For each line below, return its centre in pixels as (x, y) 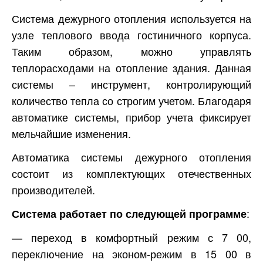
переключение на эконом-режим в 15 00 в (131, 254)
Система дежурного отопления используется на (131, 18)
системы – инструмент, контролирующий (131, 84)
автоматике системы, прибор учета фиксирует (131, 117)
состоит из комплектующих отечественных (131, 173)
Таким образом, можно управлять (131, 51)
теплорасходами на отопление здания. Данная (131, 68)
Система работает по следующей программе (129, 214)
